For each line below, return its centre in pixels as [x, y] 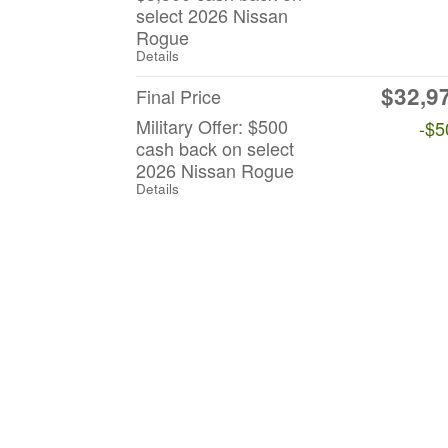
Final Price [178, 96]
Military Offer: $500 [212, 126]
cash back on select [215, 148]
